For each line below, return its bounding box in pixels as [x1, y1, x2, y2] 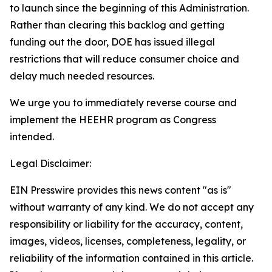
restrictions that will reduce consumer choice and [10, 53, 239, 65]
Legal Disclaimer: [10, 157, 91, 169]
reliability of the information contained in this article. [10, 252, 253, 264]
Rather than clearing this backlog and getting [10, 19, 225, 31]
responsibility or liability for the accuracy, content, [10, 218, 243, 230]
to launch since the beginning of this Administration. [10, 2, 249, 14]
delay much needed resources [10, 70, 152, 82]
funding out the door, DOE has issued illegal [10, 36, 215, 48]
